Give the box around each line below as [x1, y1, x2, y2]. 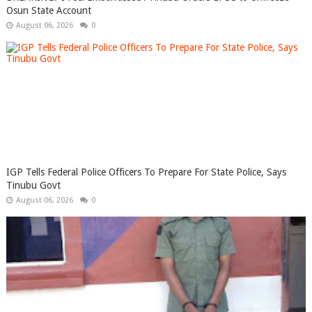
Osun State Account [6, 5, 91, 16]
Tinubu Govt [6, 180, 61, 191]
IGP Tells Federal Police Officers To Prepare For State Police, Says [6, 166, 286, 178]
